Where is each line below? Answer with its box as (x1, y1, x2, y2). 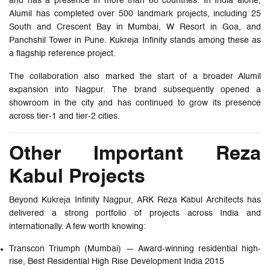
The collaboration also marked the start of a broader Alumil (9, 72, 261, 81)
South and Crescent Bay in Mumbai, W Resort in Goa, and (9, 22, 261, 31)
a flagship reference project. (9, 49, 116, 58)
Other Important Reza (9, 144, 261, 164)
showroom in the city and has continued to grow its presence (9, 98, 261, 107)
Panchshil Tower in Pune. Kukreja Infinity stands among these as (9, 36, 261, 45)
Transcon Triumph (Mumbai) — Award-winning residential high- (9, 244, 261, 253)
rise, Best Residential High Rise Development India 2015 (9, 257, 224, 266)
